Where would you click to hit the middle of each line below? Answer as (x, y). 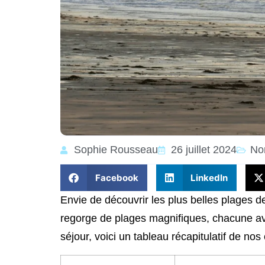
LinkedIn (209, 177)
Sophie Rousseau (116, 150)
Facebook (117, 177)
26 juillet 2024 (204, 150)
